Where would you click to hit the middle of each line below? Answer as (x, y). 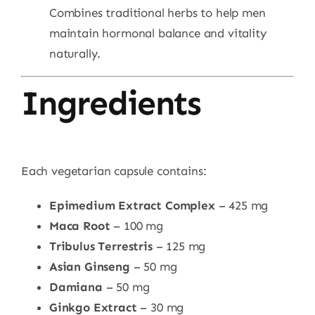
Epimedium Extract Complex (132, 205)
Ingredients (111, 103)
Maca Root (79, 225)
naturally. (75, 54)
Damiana (76, 287)
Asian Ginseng (89, 266)
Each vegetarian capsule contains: (114, 171)
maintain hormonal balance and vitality (157, 33)
